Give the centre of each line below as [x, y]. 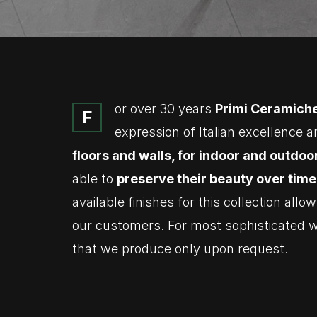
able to [94, 179]
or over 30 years [165, 109]
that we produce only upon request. [180, 249]
